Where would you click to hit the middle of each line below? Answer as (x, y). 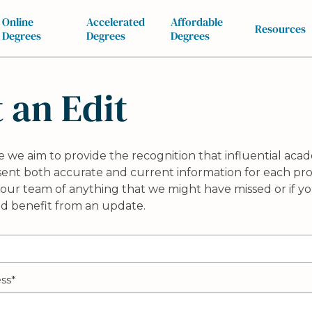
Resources (280, 28)
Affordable (196, 21)
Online (17, 21)
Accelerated (115, 21)
